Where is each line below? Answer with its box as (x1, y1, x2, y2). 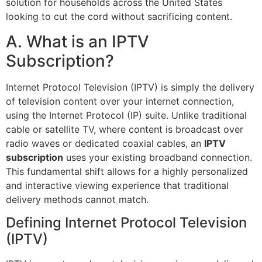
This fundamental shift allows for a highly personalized (6, 165, 248, 177)
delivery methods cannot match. (6, 193, 149, 205)
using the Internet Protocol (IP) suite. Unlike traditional (6, 109, 247, 121)
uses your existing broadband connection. (63, 151, 252, 163)
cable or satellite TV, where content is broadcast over (6, 123, 243, 135)
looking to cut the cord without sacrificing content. (6, 11, 232, 23)
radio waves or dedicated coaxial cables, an (6, 137, 204, 149)
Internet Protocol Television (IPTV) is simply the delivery (6, 81, 254, 93)
